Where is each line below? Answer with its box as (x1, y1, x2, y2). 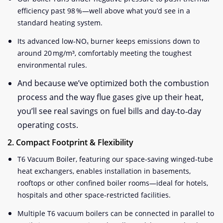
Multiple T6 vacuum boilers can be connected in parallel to (17, 208, 214, 218)
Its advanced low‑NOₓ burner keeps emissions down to (17, 36, 200, 46)
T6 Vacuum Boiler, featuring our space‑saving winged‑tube (17, 154, 213, 164)
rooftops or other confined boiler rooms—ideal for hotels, (17, 178, 208, 188)
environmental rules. (17, 60, 87, 70)
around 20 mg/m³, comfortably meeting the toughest (17, 48, 192, 58)
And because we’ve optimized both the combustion (17, 77, 209, 89)
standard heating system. (17, 17, 103, 27)
